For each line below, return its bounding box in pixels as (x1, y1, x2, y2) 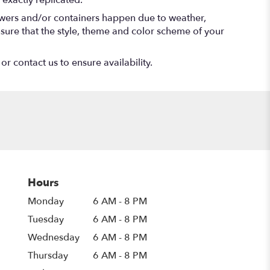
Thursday (28, 249, 68, 263)
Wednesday (28, 231, 80, 245)
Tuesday (28, 213, 64, 227)
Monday (28, 195, 64, 209)
